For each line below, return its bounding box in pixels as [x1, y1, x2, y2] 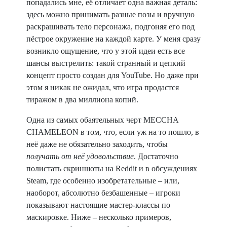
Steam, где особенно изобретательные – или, [26, 176, 179, 185]
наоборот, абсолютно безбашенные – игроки [26, 188, 180, 197]
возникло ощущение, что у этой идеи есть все [26, 47, 185, 55]
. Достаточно [134, 152, 178, 161]
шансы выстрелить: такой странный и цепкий [26, 59, 185, 67]
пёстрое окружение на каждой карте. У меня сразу [26, 34, 201, 43]
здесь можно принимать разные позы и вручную [26, 10, 195, 19]
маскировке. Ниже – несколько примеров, [26, 213, 171, 221]
